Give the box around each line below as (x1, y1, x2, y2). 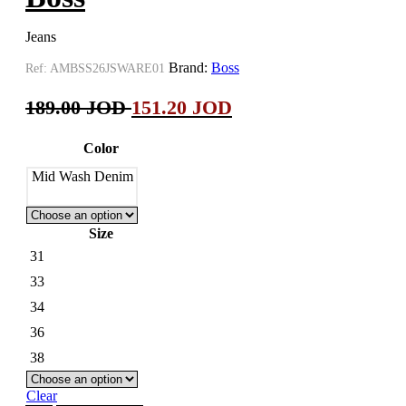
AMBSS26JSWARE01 (50, 62, 169, 75)
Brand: (169, 60, 211, 75)
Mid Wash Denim (32, 169, 133, 184)
